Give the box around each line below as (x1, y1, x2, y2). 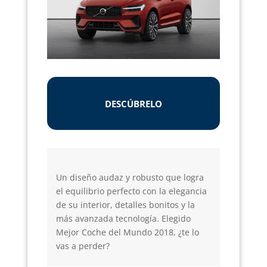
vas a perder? (55, 240, 110, 252)
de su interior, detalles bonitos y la (55, 199, 195, 211)
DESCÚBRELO (104, 98, 162, 110)
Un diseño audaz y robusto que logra (55, 172, 204, 184)
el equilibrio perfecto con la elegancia (55, 185, 207, 197)
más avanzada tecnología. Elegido (55, 213, 191, 225)
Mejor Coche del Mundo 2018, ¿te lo (55, 226, 199, 238)
